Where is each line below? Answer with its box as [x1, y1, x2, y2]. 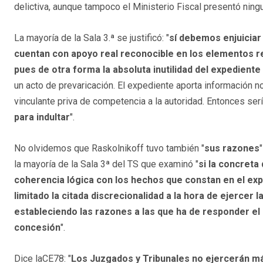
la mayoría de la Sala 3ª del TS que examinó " [14, 158, 198, 170]
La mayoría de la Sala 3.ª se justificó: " [14, 32, 169, 43]
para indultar [14, 111, 70, 123]
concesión [14, 221, 60, 233]
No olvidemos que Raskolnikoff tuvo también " [14, 142, 204, 154]
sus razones [204, 142, 259, 154]
